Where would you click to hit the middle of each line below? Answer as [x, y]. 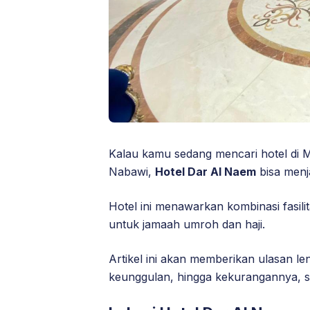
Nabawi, [132, 172]
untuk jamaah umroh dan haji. [187, 225]
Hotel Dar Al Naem [206, 172]
